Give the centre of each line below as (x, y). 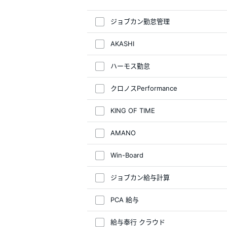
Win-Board (127, 155)
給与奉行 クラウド (138, 222)
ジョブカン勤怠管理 (140, 21)
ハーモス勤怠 (130, 66)
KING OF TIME (133, 110)
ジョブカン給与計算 (140, 177)
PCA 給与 (125, 200)
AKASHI (122, 44)
